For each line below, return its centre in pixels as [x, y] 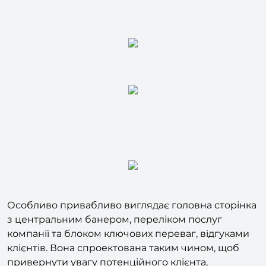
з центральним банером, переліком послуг [115, 239]
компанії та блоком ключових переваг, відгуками [128, 253]
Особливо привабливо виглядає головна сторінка [132, 224]
